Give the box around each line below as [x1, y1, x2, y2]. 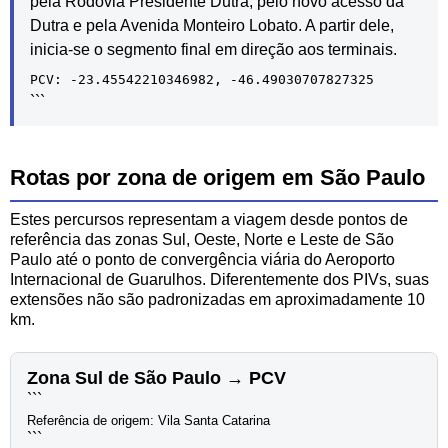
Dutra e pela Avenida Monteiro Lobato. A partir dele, [30, 16, 394, 34]
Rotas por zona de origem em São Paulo [10, 164, 425, 190]
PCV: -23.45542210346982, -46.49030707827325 [30, 71, 374, 87]
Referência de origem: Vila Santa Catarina [27, 412, 270, 428]
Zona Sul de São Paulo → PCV [27, 367, 286, 388]
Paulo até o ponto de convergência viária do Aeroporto [10, 250, 395, 268]
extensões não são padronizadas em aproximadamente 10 [10, 290, 425, 308]
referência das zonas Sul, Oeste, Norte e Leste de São [10, 230, 394, 248]
